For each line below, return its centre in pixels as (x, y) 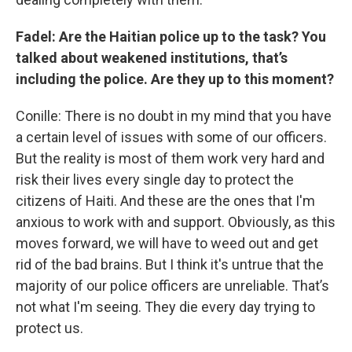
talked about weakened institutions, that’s (152, 58)
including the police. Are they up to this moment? (175, 79)
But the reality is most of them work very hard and (170, 158)
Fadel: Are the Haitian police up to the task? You (171, 37)
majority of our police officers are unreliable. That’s (172, 286)
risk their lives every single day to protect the (155, 180)
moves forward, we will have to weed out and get (167, 243)
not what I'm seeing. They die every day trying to (165, 307)
